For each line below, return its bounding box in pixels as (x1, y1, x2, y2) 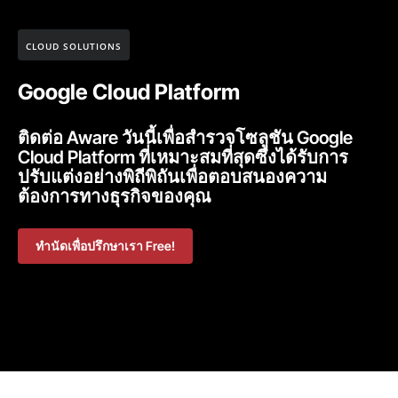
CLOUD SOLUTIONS (26, 39, 122, 52)
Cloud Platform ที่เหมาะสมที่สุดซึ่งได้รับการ (18, 146, 348, 168)
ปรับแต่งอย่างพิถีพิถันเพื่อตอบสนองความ (18, 165, 327, 187)
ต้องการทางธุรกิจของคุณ (18, 185, 211, 207)
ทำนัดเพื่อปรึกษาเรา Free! (36, 237, 175, 253)
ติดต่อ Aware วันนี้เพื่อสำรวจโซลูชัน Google (18, 126, 353, 148)
